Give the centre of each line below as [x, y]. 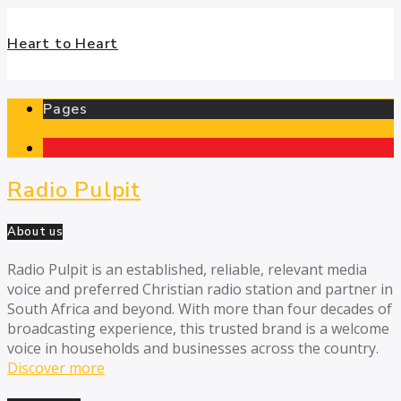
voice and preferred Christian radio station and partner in [200, 290]
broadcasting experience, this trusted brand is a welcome [198, 329]
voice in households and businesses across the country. [193, 349]
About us [35, 232]
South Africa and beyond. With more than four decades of [200, 309]
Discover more [56, 368]
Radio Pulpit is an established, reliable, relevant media [187, 270]
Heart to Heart [63, 43]
